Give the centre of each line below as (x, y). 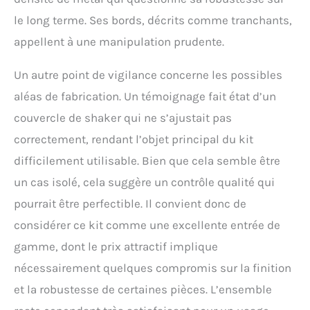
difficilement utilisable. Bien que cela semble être (147, 161)
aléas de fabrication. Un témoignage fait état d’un (145, 97)
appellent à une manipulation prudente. (119, 42)
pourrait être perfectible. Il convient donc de (130, 204)
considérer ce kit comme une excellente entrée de (147, 225)
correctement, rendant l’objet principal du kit (134, 139)
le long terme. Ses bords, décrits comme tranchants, (153, 20)
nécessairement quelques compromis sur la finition (153, 268)
